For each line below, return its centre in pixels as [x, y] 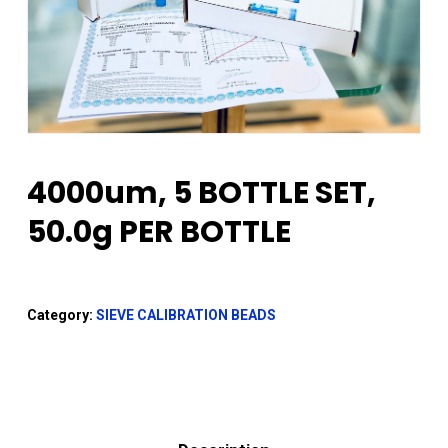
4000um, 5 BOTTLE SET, [201, 193]
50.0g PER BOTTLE [158, 232]
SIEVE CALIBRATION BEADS [185, 315]
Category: [61, 315]
